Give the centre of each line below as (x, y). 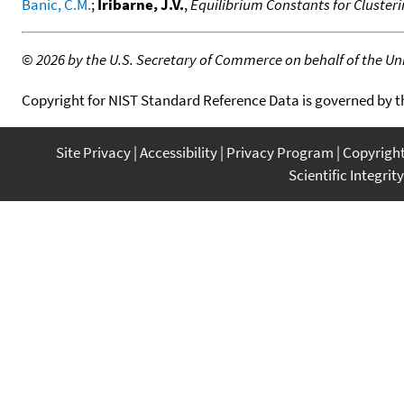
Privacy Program (280, 152)
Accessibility (179, 152)
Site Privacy (93, 152)
